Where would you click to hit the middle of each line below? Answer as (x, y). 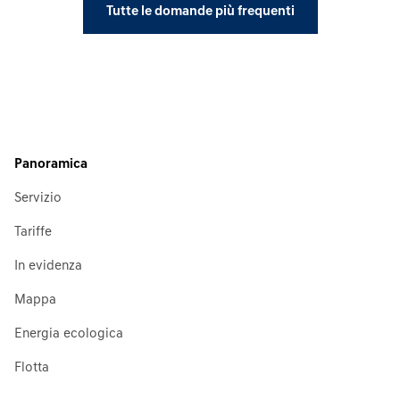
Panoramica (51, 164)
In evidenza (48, 266)
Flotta (32, 368)
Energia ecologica (69, 334)
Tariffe (33, 232)
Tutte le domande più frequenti (200, 12)
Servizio (38, 198)
